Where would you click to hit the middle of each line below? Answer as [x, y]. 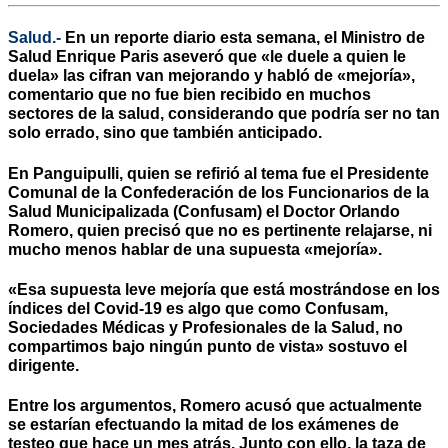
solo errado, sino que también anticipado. [165, 133]
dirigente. [43, 365]
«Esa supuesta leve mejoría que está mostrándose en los [224, 289]
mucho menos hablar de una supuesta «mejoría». [195, 249]
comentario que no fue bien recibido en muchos [189, 95]
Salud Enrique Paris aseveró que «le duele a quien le [207, 57]
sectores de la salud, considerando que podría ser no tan [224, 114]
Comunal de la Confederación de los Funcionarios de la [218, 192]
